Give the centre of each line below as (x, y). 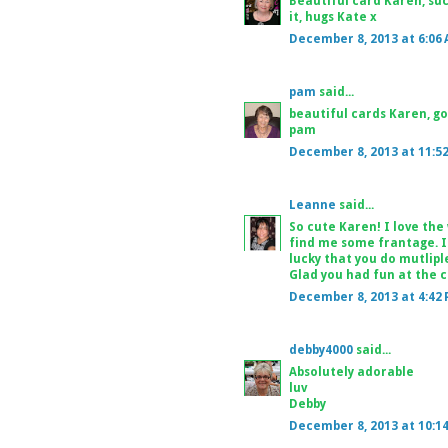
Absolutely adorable (351, 371)
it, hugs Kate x (333, 16)
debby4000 (321, 349)
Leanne (312, 204)
